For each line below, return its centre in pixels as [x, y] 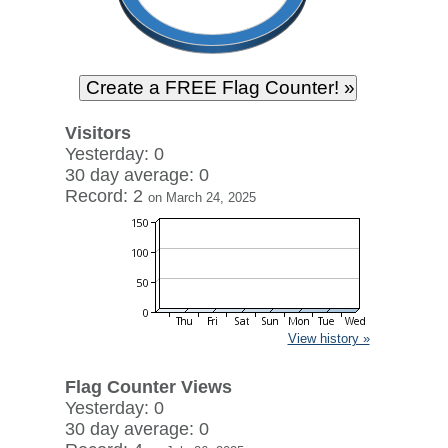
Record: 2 [106, 196]
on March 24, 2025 [201, 197]
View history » [328, 338]
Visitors [97, 133]
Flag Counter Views [148, 387]
